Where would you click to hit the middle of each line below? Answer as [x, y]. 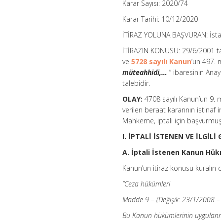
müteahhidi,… [145, 73]
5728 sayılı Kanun [162, 62]
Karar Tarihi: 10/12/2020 [160, 19]
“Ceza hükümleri [147, 184]
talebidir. [136, 83]
